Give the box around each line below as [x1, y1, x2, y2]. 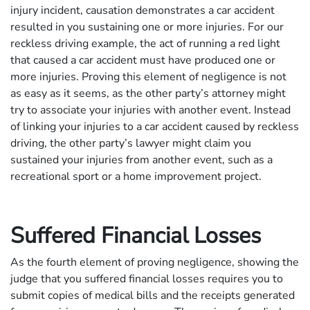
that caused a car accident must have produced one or [10, 52, 275, 68]
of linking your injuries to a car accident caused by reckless [10, 118, 299, 134]
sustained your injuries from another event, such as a [10, 152, 273, 167]
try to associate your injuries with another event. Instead [10, 102, 291, 118]
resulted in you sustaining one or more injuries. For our [10, 19, 284, 35]
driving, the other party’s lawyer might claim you [10, 135, 251, 151]
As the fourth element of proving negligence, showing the [10, 254, 299, 270]
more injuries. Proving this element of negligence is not [10, 69, 286, 84]
